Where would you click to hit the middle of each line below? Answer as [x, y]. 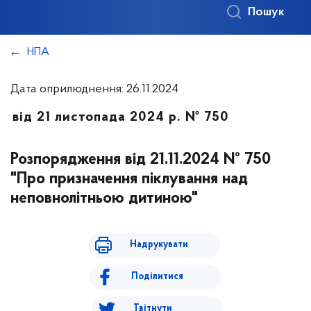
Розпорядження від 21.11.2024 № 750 [141, 160]
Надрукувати [159, 245]
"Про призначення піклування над [129, 179]
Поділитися [157, 277]
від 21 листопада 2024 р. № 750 [121, 117]
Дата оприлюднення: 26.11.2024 [94, 89]
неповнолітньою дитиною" [104, 199]
